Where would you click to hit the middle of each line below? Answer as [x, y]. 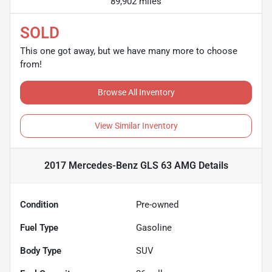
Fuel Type [39, 227]
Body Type [41, 250]
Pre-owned [157, 204]
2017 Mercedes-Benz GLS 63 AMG [120, 165]
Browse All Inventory [136, 92]
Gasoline [154, 227]
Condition [39, 204]
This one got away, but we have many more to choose [129, 51]
